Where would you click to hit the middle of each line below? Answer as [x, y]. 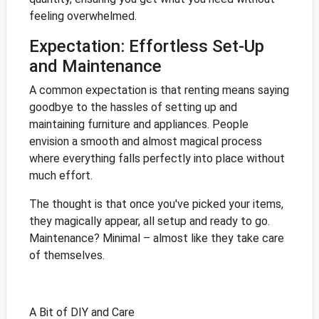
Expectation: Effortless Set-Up [146, 47]
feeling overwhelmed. [83, 16]
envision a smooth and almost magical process [145, 142]
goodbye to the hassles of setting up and [133, 108]
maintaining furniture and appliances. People [138, 125]
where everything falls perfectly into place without [157, 159]
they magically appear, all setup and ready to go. [149, 221]
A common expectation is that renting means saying [159, 90]
